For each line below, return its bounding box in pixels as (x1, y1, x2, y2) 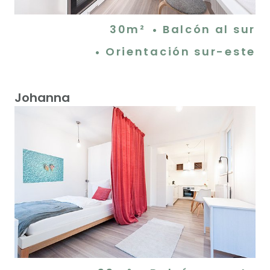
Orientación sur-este (105, 43, 256, 59)
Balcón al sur (162, 21, 256, 37)
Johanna (14, 89, 70, 106)
